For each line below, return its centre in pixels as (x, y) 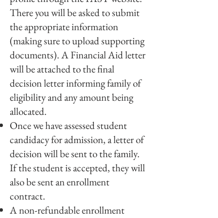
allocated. (29, 111)
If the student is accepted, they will (77, 168)
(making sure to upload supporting (77, 41)
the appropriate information (64, 27)
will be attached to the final (62, 69)
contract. (28, 196)
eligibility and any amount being (72, 97)
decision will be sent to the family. (75, 154)
